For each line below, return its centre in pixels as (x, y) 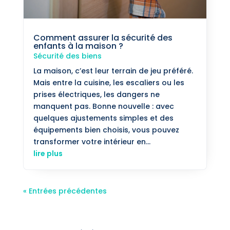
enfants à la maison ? (78, 46)
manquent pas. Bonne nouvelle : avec (103, 107)
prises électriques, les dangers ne (96, 95)
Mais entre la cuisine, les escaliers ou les (109, 83)
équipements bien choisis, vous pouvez (106, 130)
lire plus (48, 154)
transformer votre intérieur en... (92, 142)
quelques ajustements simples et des (103, 118)
